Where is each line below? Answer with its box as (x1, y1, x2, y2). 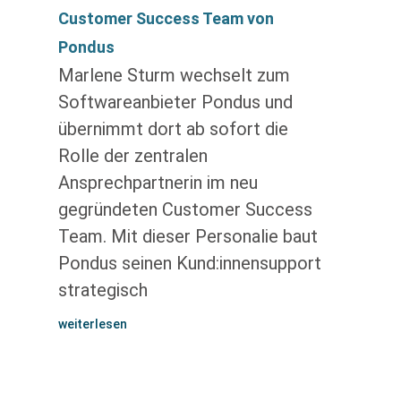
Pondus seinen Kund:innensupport (57, 252, 321, 274)
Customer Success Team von (57, 9, 274, 28)
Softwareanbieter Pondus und (57, 91, 293, 113)
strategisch (57, 279, 148, 301)
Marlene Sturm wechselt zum (57, 64, 290, 86)
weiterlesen (57, 317, 127, 331)
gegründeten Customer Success (57, 199, 312, 220)
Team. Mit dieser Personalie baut (57, 226, 318, 247)
